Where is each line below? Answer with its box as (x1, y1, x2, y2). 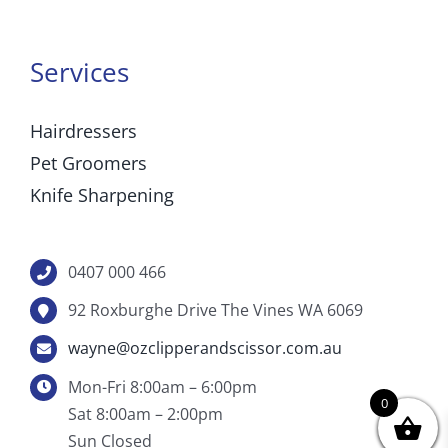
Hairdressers (29, 119, 137, 144)
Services (29, 54, 129, 91)
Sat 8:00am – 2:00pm (68, 402, 224, 425)
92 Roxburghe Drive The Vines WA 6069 (68, 299, 364, 322)
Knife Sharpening (29, 183, 174, 208)
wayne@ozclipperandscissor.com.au (68, 337, 343, 360)
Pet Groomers (29, 151, 147, 176)
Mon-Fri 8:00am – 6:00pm (68, 375, 258, 398)
